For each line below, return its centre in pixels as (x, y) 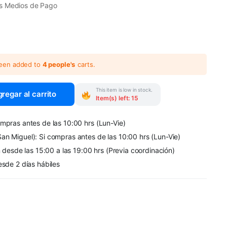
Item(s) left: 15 (117, 98)
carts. (86, 64)
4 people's (59, 64)
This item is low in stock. (124, 89)
